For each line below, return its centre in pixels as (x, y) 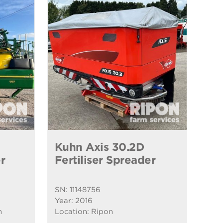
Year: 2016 (73, 200)
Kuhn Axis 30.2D (99, 147)
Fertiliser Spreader (105, 160)
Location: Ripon (84, 211)
